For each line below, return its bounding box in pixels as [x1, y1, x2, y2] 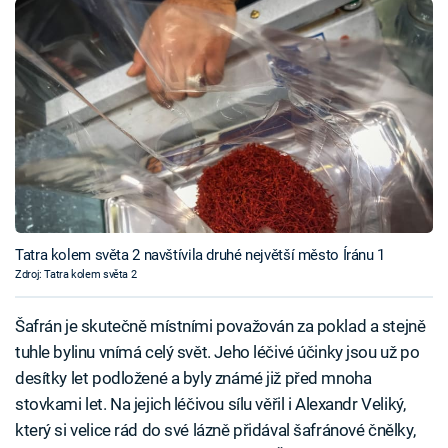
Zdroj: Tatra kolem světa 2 [15, 268, 137, 282]
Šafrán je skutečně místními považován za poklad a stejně [15, 315, 426, 336]
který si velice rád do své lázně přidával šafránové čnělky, [15, 419, 416, 440]
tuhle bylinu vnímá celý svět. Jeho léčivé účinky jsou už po [15, 341, 420, 362]
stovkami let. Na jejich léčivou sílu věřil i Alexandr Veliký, [15, 393, 406, 414]
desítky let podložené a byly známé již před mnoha [15, 367, 372, 388]
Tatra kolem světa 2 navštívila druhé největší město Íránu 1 [15, 246, 385, 265]
